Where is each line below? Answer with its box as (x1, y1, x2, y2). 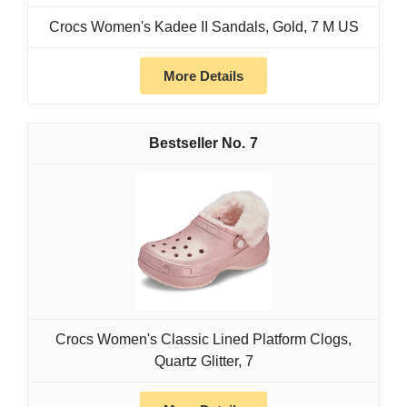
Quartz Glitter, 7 (154, 353, 253, 370)
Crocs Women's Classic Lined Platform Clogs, (55, 332, 352, 348)
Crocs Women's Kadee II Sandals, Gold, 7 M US (48, 19, 359, 35)
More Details (164, 68, 243, 84)
